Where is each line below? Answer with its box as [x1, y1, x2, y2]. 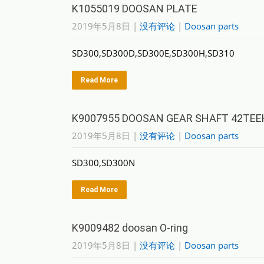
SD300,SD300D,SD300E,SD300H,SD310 [72, 47, 235, 59]
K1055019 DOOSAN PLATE [72, 2, 197, 15]
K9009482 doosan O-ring [72, 222, 188, 234]
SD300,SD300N [72, 157, 135, 169]
